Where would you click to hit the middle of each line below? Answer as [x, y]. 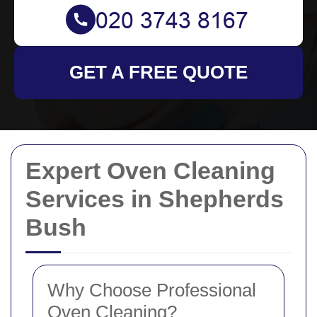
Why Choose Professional [152, 290]
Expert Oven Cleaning [150, 171]
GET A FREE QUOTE [158, 72]
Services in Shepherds [155, 199]
